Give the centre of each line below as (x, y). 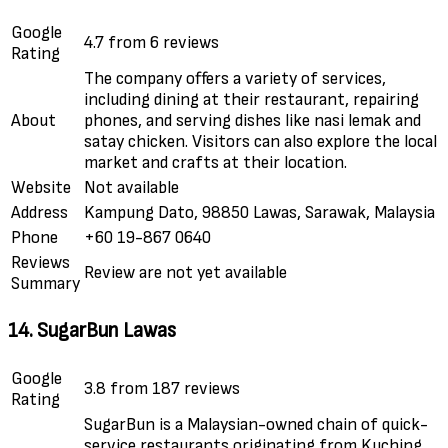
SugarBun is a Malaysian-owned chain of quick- (256, 424)
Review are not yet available (185, 273)
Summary (45, 284)
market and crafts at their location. (215, 163)
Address (39, 213)
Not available (131, 188)
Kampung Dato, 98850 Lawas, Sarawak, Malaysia (259, 213)
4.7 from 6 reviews (151, 43)
